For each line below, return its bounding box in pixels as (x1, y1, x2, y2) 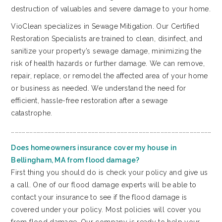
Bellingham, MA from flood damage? (11, 156, 140, 164)
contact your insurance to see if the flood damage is (11, 193, 187, 201)
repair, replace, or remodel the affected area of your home (11, 71, 208, 80)
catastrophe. (11, 109, 53, 117)
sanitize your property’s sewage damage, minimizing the (11, 47, 202, 55)
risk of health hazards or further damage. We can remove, (11, 59, 205, 67)
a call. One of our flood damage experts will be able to (11, 180, 197, 189)
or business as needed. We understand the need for (11, 84, 186, 92)
